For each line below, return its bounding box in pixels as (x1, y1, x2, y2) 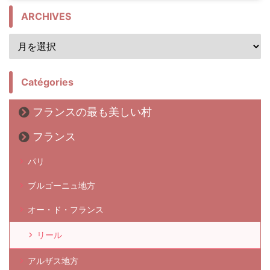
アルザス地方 (28, 255, 78, 266)
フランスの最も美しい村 (33, 105, 152, 118)
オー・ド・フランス (28, 204, 104, 215)
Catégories (21, 75, 74, 88)
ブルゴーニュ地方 (28, 180, 95, 190)
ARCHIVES (21, 10, 71, 22)
